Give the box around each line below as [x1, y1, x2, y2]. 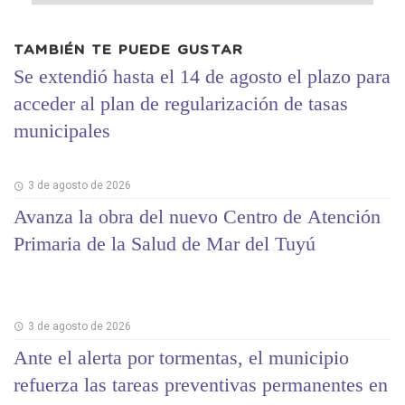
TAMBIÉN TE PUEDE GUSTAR [14, 43, 244, 58]
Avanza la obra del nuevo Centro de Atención [14, 205, 381, 229]
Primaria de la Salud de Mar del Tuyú [14, 232, 316, 256]
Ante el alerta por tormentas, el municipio [14, 345, 349, 369]
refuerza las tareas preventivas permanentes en [14, 372, 388, 396]
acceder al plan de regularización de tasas [14, 91, 348, 115]
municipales [14, 118, 110, 142]
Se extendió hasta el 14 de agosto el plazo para [14, 64, 391, 88]
